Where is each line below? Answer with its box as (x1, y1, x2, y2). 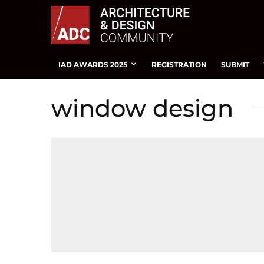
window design (51, 93, 233, 123)
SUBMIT (221, 60, 249, 69)
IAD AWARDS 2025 (58, 60, 127, 69)
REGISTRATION (151, 60, 207, 69)
